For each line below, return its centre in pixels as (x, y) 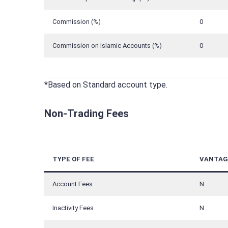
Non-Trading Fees (87, 113)
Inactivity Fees (73, 208)
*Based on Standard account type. (106, 85)
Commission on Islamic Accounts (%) (107, 45)
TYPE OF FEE (73, 159)
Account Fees (73, 184)
